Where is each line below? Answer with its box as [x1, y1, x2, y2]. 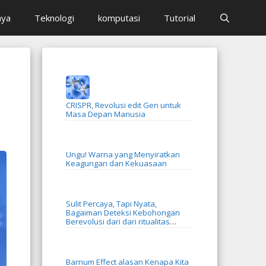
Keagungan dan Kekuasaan [66, 158, 167, 169]
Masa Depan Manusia [66, 109, 145, 119]
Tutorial [163, 12, 195, 24]
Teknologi [34, 12, 74, 24]
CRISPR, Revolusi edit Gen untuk [66, 100, 181, 110]
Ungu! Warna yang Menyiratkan [66, 149, 180, 160]
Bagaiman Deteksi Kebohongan [66, 207, 180, 218]
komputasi [97, 12, 140, 24]
